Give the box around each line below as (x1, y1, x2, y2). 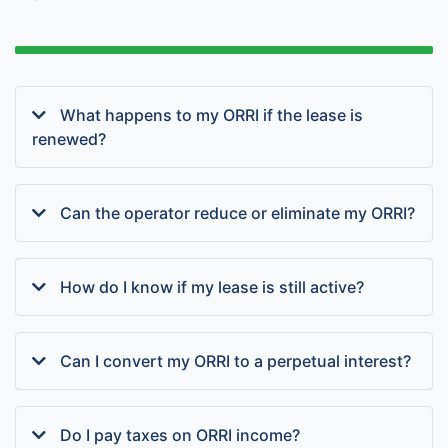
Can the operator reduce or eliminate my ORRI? (60, 203, 415, 224)
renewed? (32, 129, 106, 150)
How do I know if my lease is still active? (60, 277, 364, 298)
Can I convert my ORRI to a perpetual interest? (60, 351, 411, 372)
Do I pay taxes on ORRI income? (60, 425, 300, 446)
